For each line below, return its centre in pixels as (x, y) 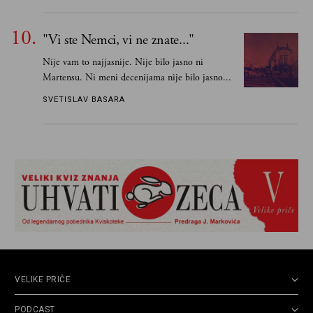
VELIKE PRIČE (43, 280)
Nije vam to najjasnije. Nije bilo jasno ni (123, 62)
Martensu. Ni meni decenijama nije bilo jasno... (137, 77)
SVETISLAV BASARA (84, 99)
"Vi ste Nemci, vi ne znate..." (118, 40)
